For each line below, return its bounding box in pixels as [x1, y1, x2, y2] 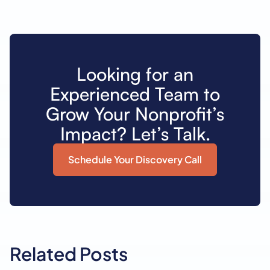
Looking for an [77, 62, 193, 85]
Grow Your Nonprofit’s [46, 102, 224, 125]
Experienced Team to [50, 82, 220, 105]
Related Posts [10, 242, 128, 265]
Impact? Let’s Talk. [60, 122, 210, 145]
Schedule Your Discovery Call [68, 152, 202, 166]
